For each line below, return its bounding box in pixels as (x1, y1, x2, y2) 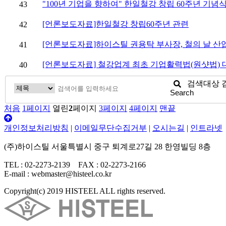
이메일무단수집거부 (74, 124, 147, 133)
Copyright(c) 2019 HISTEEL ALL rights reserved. (4, 187, 165, 196)
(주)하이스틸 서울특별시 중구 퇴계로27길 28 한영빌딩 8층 (4, 142, 211, 151)
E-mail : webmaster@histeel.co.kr (4, 169, 111, 179)
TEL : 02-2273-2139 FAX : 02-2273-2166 (4, 160, 154, 169)
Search (170, 88, 194, 97)
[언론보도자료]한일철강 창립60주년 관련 (42, 19, 189, 28)
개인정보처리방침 (4, 124, 69, 133)
